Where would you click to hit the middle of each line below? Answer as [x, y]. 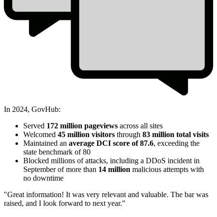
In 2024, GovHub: [32, 109]
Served [35, 125]
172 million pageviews [82, 125]
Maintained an [46, 143]
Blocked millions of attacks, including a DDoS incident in [111, 160]
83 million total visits [176, 134]
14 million [114, 169]
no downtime [43, 178]
